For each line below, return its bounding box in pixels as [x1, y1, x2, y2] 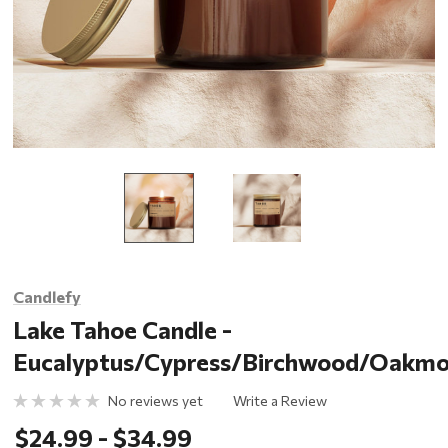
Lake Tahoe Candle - [13, 315, 233, 344]
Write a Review [233, 391, 328, 409]
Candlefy [13, 287, 82, 306]
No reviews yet [108, 391, 204, 409]
